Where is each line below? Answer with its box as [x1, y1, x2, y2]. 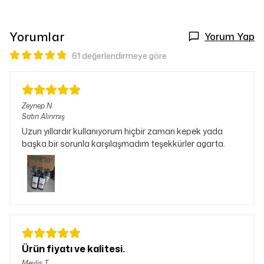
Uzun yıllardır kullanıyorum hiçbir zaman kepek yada [22, 126, 223, 137]
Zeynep [22, 101, 45, 111]
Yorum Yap [204, 30, 255, 43]
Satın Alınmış [22, 111, 65, 121]
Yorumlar [9, 28, 65, 45]
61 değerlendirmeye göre [72, 50, 167, 61]
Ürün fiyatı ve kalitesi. [22, 242, 125, 255]
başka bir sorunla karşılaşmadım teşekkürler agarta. [22, 138, 225, 149]
